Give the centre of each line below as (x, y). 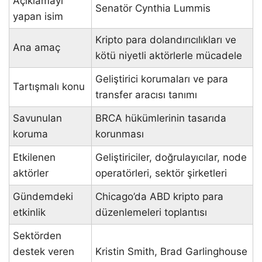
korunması (120, 134)
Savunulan (37, 118)
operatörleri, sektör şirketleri (161, 173)
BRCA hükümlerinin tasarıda (161, 118)
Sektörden (37, 235)
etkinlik (29, 212)
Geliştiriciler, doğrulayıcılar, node (171, 157)
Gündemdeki (43, 196)
